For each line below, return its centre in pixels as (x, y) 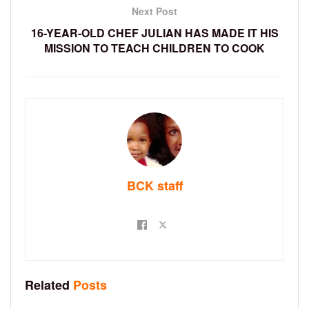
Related (47, 285)
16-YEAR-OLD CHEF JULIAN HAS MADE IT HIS (154, 33)
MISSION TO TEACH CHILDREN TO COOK (154, 48)
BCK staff (154, 186)
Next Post (154, 11)
